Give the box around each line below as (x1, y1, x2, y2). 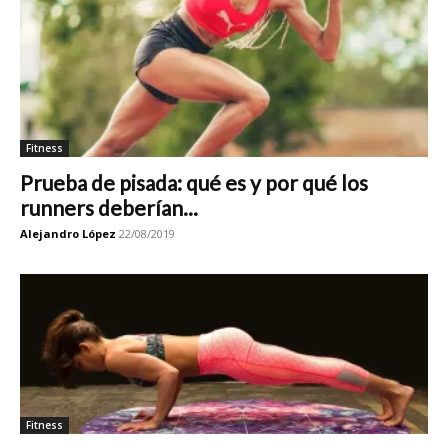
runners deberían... (20, 195, 198, 220)
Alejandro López (20, 226, 116, 241)
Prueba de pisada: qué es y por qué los (20, 170, 368, 195)
